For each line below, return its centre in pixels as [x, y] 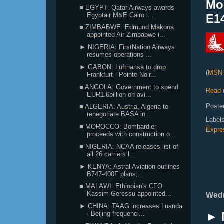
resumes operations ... [120, 55]
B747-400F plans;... [116, 174]
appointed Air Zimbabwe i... [126, 35]
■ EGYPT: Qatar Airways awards [127, 7]
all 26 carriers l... [111, 154]
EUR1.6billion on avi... [119, 94]
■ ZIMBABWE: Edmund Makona [127, 27]
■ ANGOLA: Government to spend [129, 87]
